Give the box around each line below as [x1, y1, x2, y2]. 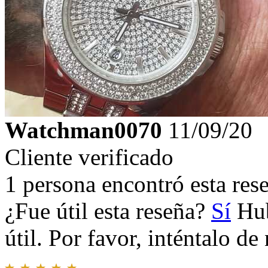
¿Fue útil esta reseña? [5, 198, 211, 224]
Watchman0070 [5, 117, 162, 144]
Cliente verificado [5, 144, 173, 170]
